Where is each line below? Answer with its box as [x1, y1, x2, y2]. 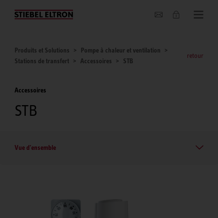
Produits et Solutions [15, 46, 70, 54]
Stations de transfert [15, 57, 69, 65]
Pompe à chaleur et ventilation [81, 46, 161, 54]
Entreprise [15, 8, 49, 18]
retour [187, 52, 203, 59]
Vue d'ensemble [15, 143, 56, 151]
